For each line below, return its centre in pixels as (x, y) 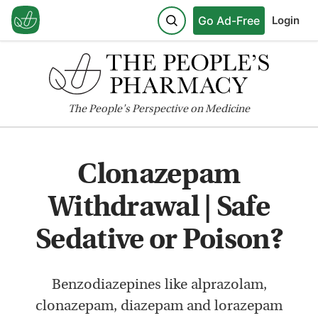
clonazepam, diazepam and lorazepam (159, 306)
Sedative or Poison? (159, 241)
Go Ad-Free (229, 20)
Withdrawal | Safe (159, 208)
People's (109, 109)
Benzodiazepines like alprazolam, (159, 285)
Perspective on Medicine (190, 109)
